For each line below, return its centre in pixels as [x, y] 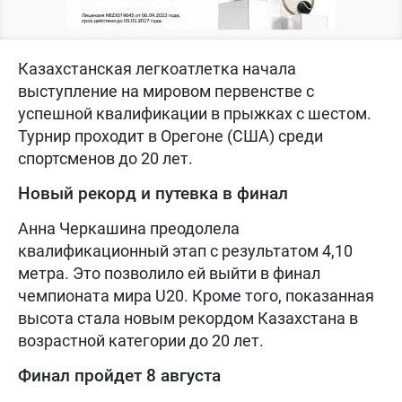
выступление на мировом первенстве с [166, 91]
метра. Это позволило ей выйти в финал [169, 273]
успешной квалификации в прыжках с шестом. [195, 113]
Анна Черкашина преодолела [129, 228]
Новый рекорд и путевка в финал [153, 193]
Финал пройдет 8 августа [119, 375]
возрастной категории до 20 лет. [141, 340]
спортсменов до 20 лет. [105, 158]
